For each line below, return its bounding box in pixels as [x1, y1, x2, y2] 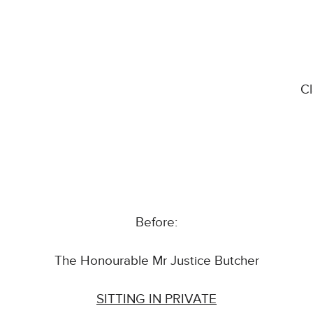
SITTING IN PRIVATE [96, 291, 217, 308]
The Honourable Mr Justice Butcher [54, 253, 259, 270]
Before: [136, 214, 177, 231]
